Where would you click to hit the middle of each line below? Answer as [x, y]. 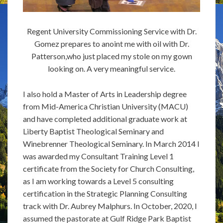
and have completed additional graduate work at [105, 118]
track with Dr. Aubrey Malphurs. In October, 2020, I [110, 206]
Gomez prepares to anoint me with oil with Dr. [111, 43]
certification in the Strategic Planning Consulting [105, 193]
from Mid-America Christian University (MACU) [106, 106]
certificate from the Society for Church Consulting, [109, 168]
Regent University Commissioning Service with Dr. [111, 31]
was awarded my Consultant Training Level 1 [98, 156]
